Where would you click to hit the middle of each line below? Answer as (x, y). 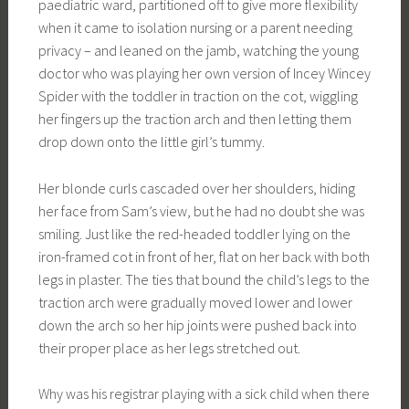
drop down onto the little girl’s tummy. (151, 142)
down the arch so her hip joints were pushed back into (197, 325)
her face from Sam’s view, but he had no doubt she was (201, 210)
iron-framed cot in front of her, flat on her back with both (204, 256)
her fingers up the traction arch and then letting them (194, 119)
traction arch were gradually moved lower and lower (195, 302)
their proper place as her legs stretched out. (169, 347)
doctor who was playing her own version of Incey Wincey (204, 73)
